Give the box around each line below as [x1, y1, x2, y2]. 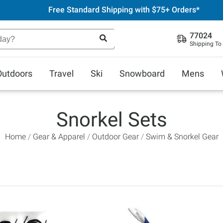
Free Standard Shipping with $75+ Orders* [48, 5, 200, 14]
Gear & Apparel [32, 132, 85, 141]
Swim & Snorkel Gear [145, 132, 219, 141]
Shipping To [190, 40, 222, 47]
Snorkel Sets [56, 108, 167, 131]
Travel [49, 68, 74, 79]
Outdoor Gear [92, 132, 139, 141]
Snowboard [119, 68, 165, 79]
